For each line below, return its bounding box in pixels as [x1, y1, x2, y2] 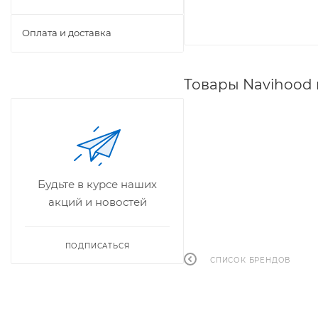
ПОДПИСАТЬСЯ [65, 241, 130, 251]
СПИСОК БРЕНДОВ [210, 255, 291, 265]
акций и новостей [48, 195, 147, 209]
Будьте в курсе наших [38, 177, 157, 191]
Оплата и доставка [22, 27, 111, 38]
